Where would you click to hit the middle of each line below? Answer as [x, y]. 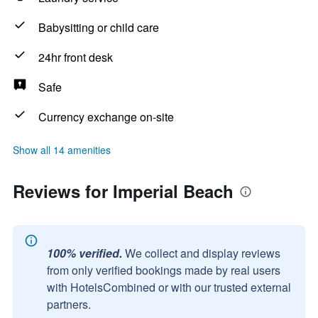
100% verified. [84, 253]
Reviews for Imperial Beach [123, 191]
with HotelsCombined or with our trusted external [169, 287]
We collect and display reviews [203, 253]
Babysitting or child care [99, 27]
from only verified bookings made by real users [164, 270]
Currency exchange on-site [106, 117]
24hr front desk [76, 57]
